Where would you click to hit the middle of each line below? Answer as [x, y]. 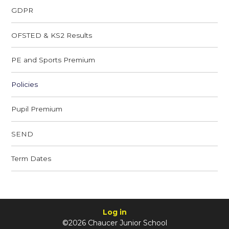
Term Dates [31, 158]
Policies [25, 85]
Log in [114, 212]
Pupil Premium [37, 109]
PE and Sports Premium [53, 60]
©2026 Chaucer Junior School [114, 223]
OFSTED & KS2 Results [52, 35]
